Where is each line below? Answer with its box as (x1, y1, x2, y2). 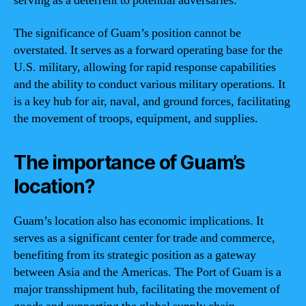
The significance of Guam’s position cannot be (14, 25, 241, 41)
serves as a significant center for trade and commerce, (14, 229, 275, 246)
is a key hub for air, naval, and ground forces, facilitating (14, 93, 290, 109)
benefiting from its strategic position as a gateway (14, 247, 256, 263)
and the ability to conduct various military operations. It (14, 76, 286, 92)
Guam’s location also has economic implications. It (14, 212, 264, 229)
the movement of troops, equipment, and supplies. (14, 110, 258, 126)
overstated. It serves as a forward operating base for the (14, 42, 283, 58)
